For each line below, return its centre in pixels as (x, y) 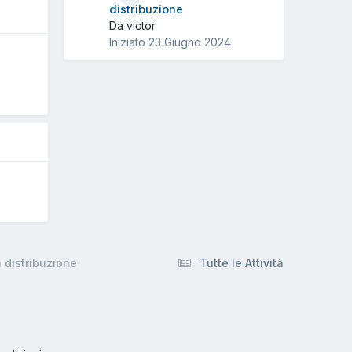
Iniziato (129, 42)
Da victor (132, 26)
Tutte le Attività (242, 262)
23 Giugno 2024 (190, 42)
